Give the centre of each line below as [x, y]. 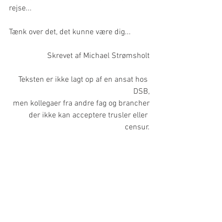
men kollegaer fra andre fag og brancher [81, 103]
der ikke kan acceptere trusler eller [89, 115]
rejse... [20, 8]
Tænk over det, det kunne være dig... [70, 32]
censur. [137, 127]
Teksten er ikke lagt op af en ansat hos [84, 80]
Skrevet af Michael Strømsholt [98, 56]
